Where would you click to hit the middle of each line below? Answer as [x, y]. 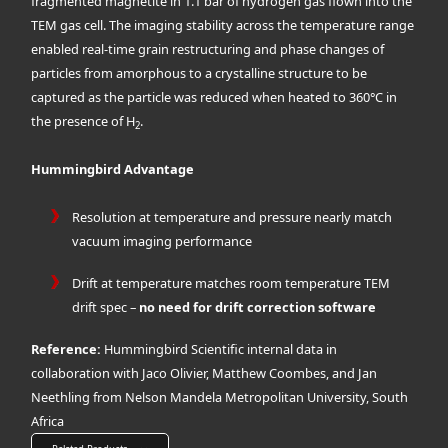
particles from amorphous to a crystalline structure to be [199, 73]
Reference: [68, 349]
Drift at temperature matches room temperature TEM [231, 283]
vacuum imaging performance [165, 241]
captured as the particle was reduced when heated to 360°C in [214, 97]
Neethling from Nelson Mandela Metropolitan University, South [220, 397]
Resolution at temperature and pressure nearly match [232, 217]
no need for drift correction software [258, 307]
